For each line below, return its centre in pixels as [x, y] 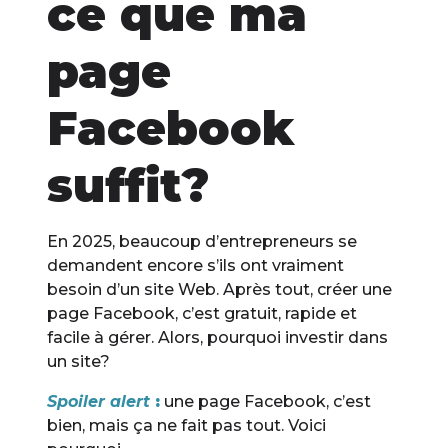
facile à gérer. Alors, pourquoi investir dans [218, 337]
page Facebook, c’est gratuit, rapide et [202, 313]
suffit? [129, 185]
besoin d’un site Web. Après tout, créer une [220, 289]
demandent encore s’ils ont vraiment [196, 265]
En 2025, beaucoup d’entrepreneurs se [202, 241]
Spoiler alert [99, 401]
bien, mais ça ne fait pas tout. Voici [187, 425]
